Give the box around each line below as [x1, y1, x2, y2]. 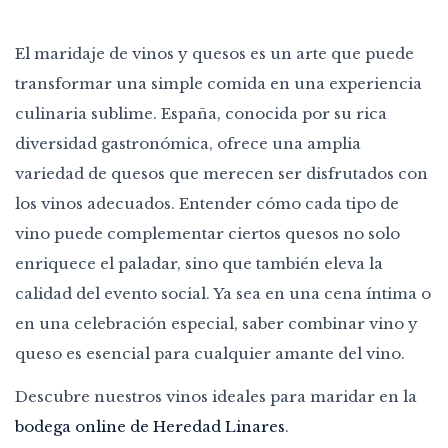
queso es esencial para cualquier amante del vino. [15, 343, 405, 363]
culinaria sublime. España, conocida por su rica [15, 103, 387, 123]
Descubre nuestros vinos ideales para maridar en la [15, 386, 417, 406]
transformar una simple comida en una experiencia [15, 73, 422, 93]
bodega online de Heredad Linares [15, 416, 285, 436]
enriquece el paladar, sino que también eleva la [15, 253, 383, 273]
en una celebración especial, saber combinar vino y [15, 313, 418, 333]
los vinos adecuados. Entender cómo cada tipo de [15, 193, 399, 213]
